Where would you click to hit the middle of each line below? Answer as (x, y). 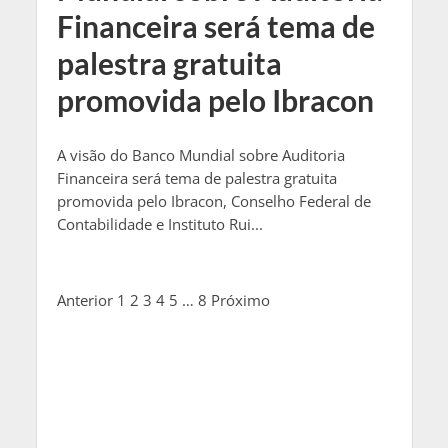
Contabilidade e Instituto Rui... (159, 223)
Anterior (84, 300)
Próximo (240, 300)
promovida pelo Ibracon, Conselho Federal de (213, 200)
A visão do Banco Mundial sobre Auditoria (200, 154)
